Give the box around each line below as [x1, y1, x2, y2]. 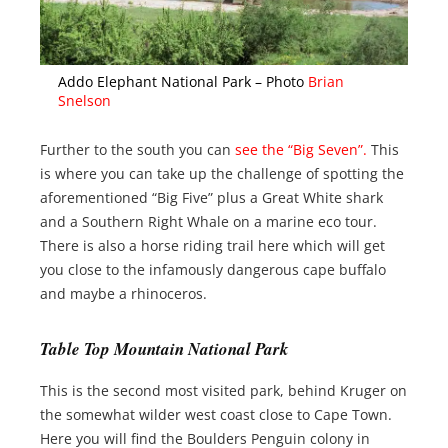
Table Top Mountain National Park [40, 337, 289, 362]
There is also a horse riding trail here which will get [40, 236, 385, 256]
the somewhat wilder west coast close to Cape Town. [40, 404, 392, 424]
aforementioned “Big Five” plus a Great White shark [40, 188, 383, 208]
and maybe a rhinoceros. [40, 284, 207, 304]
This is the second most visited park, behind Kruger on [40, 380, 407, 400]
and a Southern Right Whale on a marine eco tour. [40, 212, 377, 232]
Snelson [58, 91, 111, 111]
